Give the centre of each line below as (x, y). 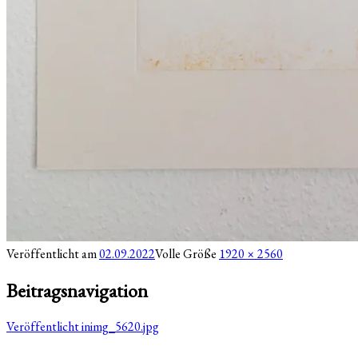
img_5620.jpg (125, 327)
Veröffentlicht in (48, 327)
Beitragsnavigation (77, 290)
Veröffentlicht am (53, 253)
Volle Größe (187, 253)
